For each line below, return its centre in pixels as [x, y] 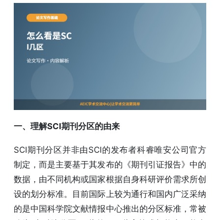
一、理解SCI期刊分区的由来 [67, 126]
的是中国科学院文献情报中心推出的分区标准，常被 [110, 208]
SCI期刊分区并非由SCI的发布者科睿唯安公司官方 [110, 150]
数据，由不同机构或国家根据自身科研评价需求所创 [110, 179]
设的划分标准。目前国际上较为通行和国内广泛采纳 [110, 194]
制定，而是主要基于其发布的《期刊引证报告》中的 [110, 164]
